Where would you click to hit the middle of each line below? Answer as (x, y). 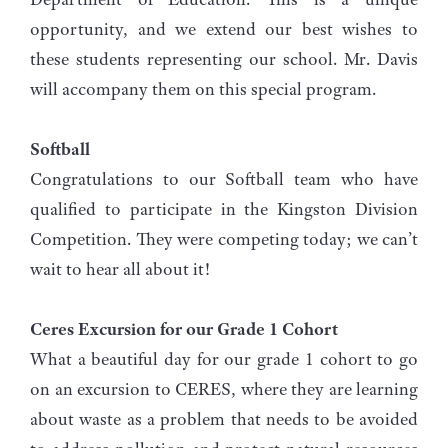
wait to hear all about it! (120, 268)
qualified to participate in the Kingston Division (224, 208)
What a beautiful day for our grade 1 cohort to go (224, 358)
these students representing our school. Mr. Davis (224, 58)
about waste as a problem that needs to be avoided (224, 418)
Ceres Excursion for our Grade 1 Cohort (184, 328)
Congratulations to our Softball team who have (224, 178)
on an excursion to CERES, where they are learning (224, 388)
